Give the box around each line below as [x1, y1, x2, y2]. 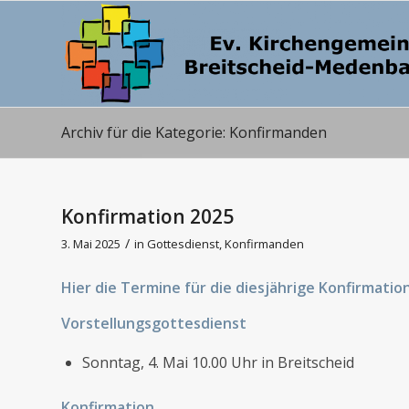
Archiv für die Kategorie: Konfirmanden [61, 122, 327, 142]
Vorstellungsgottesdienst [61, 313, 246, 334]
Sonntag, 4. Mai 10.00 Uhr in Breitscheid [82, 351, 354, 372]
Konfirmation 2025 [61, 204, 234, 229]
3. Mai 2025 [61, 236, 121, 252]
